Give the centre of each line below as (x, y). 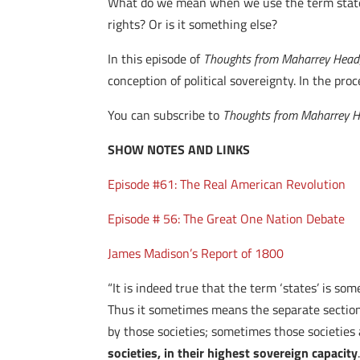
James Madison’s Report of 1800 (196, 253)
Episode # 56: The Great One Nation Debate (227, 219)
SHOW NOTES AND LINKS (179, 149)
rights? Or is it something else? (193, 24)
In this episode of (156, 59)
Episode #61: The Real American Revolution (227, 184)
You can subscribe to (166, 115)
